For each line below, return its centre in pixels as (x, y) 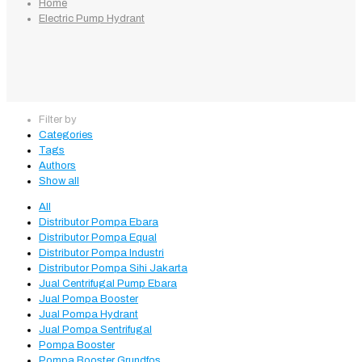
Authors (57, 166)
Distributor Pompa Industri (101, 253)
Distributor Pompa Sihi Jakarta (113, 269)
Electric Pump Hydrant (92, 19)
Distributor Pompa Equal (98, 238)
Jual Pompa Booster (88, 299)
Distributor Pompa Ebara (99, 223)
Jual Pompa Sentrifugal (95, 330)
